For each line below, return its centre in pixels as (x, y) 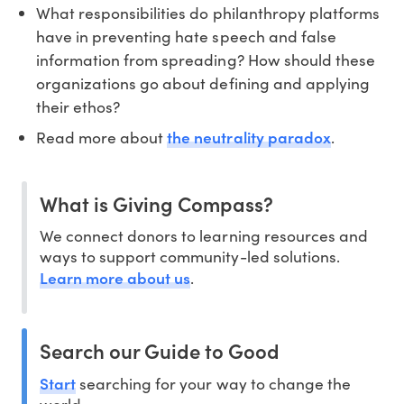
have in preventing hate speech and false (186, 37)
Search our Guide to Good (160, 351)
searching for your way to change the (213, 384)
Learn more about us (115, 278)
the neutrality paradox (249, 137)
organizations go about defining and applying (203, 83)
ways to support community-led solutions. (190, 257)
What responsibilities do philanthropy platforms (208, 13)
